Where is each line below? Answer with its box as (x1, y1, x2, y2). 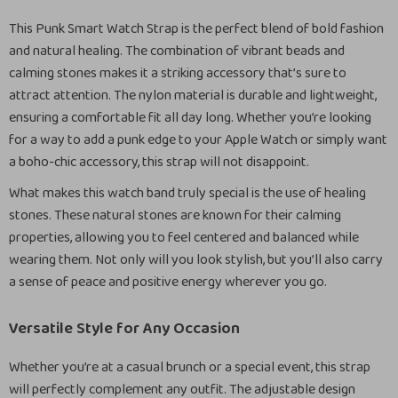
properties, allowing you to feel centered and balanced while (9, 227, 359, 249)
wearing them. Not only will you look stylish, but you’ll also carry (9, 249, 383, 271)
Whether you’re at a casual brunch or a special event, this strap (9, 356, 370, 378)
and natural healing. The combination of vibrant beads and (9, 40, 345, 62)
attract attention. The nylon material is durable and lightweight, (9, 84, 377, 107)
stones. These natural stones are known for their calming (9, 204, 341, 227)
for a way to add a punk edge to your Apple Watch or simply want (9, 129, 387, 151)
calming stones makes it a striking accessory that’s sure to (9, 62, 346, 84)
